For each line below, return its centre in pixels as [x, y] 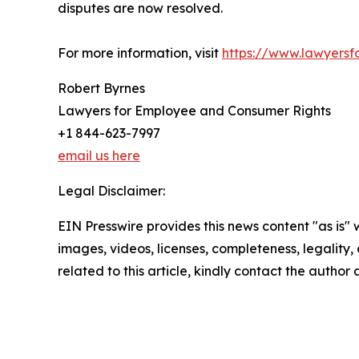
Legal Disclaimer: [111, 191]
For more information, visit [140, 53]
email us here [99, 156]
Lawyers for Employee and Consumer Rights [194, 111]
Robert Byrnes [101, 89]
